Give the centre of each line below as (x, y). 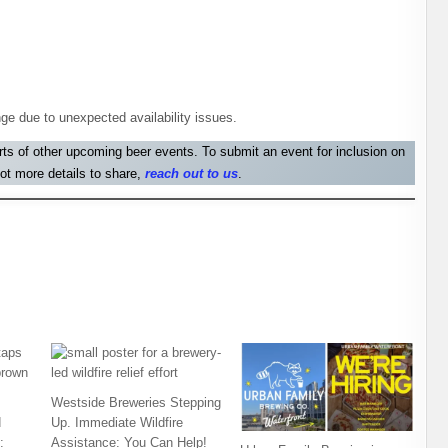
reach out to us (191, 174)
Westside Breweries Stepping (135, 403)
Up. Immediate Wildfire (116, 423)
